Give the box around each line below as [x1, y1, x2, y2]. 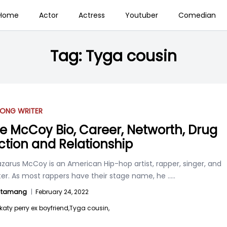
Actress [78, 10, 105, 20]
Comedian [178, 10, 216, 20]
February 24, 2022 [35, 187, 89, 196]
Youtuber [125, 10, 158, 20]
